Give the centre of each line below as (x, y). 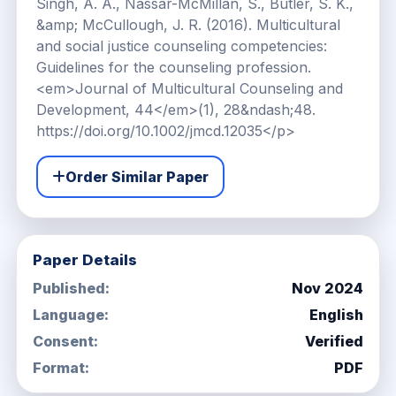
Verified (335, 341)
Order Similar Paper (137, 177)
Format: (61, 368)
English (337, 315)
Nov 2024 (328, 288)
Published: (71, 288)
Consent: (65, 341)
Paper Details (84, 260)
